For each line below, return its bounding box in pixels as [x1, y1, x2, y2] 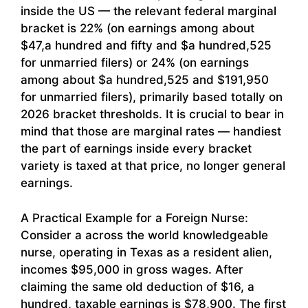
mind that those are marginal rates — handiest [21, 124, 281, 139]
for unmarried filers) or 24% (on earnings [21, 56, 249, 70]
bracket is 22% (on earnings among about [21, 21, 254, 36]
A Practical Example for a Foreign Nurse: [21, 210, 248, 225]
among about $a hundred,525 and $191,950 [21, 73, 269, 87]
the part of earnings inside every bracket [21, 142, 252, 156]
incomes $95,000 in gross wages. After [21, 262, 243, 276]
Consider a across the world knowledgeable [21, 228, 268, 242]
